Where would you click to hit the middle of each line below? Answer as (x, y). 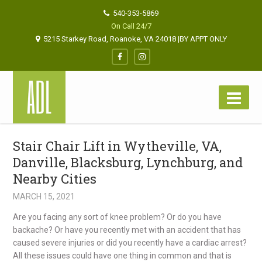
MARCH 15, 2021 (44, 196)
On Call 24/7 (131, 26)
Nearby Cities (55, 179)
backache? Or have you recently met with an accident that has (127, 230)
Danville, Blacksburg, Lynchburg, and (128, 162)
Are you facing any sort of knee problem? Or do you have (118, 217)
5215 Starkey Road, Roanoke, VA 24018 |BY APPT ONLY (135, 39)
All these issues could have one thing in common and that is (123, 256)
